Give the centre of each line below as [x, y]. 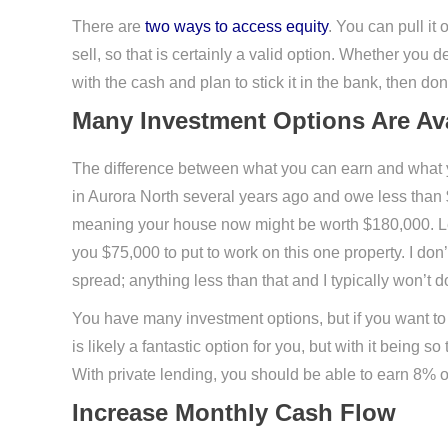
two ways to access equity [236, 26]
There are [108, 26]
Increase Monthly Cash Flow [234, 412]
